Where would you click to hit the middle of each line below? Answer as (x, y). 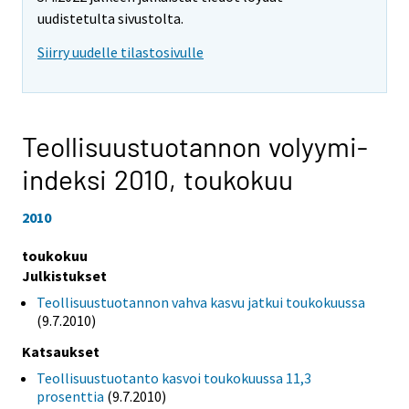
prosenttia (70, 396)
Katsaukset (61, 351)
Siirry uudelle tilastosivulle (121, 52)
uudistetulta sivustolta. (110, 19)
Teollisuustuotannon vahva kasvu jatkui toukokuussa (201, 302)
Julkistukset (64, 275)
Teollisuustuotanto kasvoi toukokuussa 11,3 (174, 378)
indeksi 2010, (103, 179)
